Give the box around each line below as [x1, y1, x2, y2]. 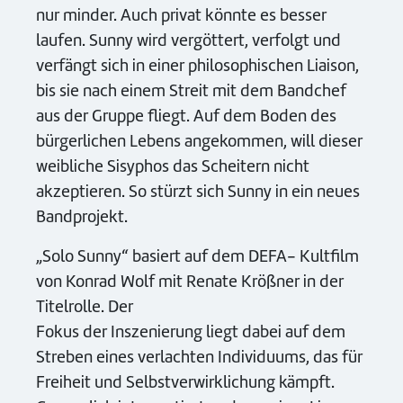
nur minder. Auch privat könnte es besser [36, 4, 327, 26]
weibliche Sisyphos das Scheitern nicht [36, 155, 309, 177]
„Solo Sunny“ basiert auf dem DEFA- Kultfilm [36, 245, 359, 267]
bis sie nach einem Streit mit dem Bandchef [36, 79, 346, 102]
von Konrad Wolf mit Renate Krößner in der [36, 270, 344, 292]
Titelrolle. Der [36, 295, 133, 318]
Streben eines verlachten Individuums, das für [36, 345, 363, 368]
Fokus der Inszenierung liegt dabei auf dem [36, 320, 345, 343]
